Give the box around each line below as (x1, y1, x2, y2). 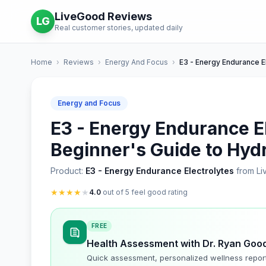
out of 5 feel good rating (101, 188, 188, 197)
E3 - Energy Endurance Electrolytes (85, 166, 234, 176)
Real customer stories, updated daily (55, 23, 183, 32)
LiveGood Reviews (55, 10, 152, 23)
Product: (50, 166, 85, 176)
